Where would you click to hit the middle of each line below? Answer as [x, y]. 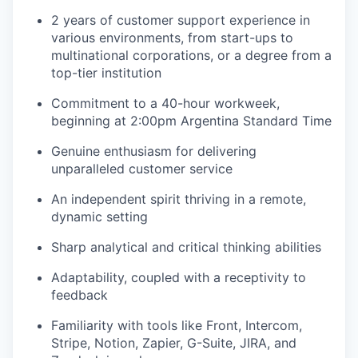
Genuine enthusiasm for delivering [154, 151]
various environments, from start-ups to [172, 37]
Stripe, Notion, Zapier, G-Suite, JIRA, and [174, 342]
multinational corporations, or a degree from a [191, 55]
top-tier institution [106, 72]
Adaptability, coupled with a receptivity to [179, 277]
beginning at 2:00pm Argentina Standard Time [191, 120]
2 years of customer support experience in [181, 20]
